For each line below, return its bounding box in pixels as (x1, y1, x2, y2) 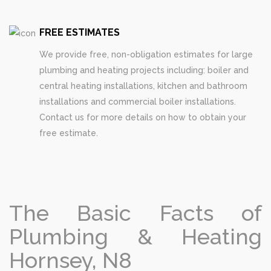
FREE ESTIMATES (39, 27, 120, 38)
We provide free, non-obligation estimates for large (39, 50, 253, 59)
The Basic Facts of (9, 200, 262, 226)
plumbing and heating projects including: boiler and (39, 65, 249, 75)
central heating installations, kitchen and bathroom (39, 81, 247, 91)
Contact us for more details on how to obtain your (39, 113, 246, 122)
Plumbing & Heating (9, 224, 262, 249)
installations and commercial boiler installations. (39, 97, 236, 106)
